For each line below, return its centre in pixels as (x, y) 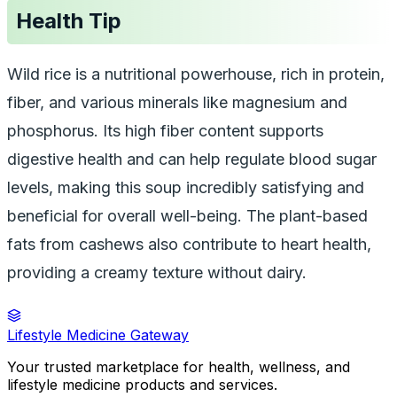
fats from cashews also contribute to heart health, (189, 245)
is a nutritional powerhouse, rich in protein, (228, 74)
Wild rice (39, 74)
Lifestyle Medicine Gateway (98, 335)
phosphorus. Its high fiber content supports (165, 131)
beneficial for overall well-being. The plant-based (187, 216)
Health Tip (68, 21)
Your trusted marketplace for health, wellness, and (179, 367)
